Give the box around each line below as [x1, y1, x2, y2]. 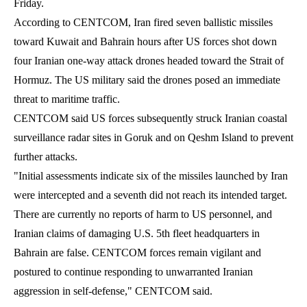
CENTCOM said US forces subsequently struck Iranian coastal [14, 112, 287, 124]
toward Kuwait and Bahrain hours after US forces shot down [14, 35, 277, 47]
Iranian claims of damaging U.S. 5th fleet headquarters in [14, 227, 260, 239]
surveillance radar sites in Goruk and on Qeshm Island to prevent [14, 131, 293, 143]
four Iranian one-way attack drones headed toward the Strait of [14, 54, 284, 66]
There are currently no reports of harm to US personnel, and [14, 208, 272, 220]
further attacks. [14, 150, 77, 162]
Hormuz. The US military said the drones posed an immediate [14, 73, 280, 86]
